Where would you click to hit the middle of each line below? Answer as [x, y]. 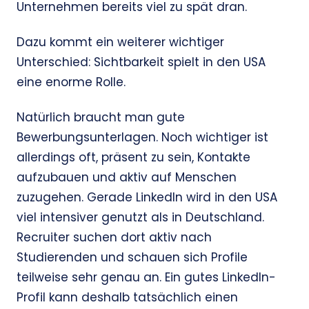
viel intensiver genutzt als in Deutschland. [140, 218]
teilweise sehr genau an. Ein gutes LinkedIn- [146, 278]
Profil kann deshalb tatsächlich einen [127, 298]
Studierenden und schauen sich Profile [132, 258]
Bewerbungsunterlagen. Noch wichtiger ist [142, 138]
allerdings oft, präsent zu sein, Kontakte [133, 158]
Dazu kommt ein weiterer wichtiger [120, 42]
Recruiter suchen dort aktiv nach [114, 238]
